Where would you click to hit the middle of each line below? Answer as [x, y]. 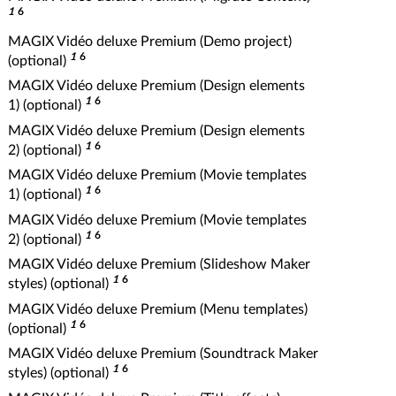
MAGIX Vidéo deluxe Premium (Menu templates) [158, 309]
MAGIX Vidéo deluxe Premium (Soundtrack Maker [163, 354]
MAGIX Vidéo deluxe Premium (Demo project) [150, 41]
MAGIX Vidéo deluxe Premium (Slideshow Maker [159, 264]
